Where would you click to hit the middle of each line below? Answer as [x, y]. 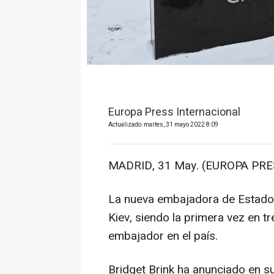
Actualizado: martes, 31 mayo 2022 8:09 [163, 125]
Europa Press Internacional [174, 113]
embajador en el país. [163, 236]
